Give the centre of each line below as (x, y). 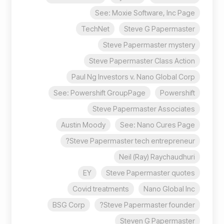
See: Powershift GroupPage (99, 93)
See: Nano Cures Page (157, 125)
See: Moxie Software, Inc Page (145, 13)
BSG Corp (69, 205)
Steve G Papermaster (159, 29)
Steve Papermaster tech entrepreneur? (132, 141)
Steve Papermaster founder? (149, 205)
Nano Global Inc (169, 189)
